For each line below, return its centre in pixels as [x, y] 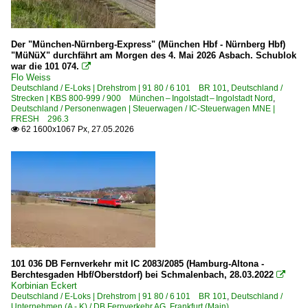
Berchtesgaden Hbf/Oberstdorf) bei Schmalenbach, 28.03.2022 [144, 274]
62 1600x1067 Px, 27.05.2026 [77, 129]
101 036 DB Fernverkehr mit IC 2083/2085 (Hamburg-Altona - [137, 263]
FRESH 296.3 [40, 119]
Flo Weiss [31, 77]
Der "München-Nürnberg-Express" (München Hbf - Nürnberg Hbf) [148, 44]
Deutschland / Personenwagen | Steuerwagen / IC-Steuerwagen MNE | [143, 108]
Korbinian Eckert [44, 285]
